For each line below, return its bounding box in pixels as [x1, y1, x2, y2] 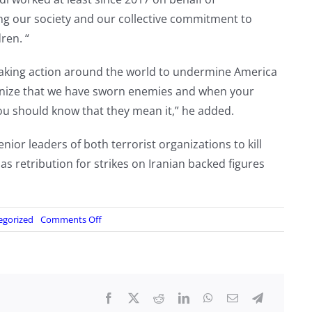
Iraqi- [100, 237, 123, 251]
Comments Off [40, 213, 102, 226]
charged [100, 275, 134, 288]
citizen [100, 263, 127, 276]
